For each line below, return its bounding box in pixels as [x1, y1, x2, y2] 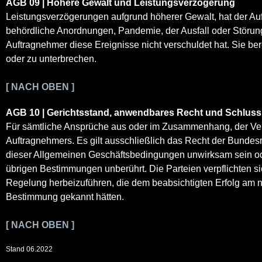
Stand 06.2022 [6, 244, 53, 253]
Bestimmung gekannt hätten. [6, 191, 124, 202]
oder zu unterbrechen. [6, 53, 96, 64]
